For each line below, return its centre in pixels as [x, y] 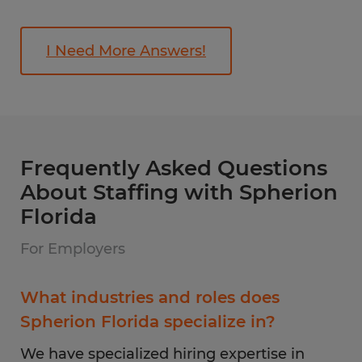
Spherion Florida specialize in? [148, 322]
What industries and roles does [150, 297]
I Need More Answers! [126, 51]
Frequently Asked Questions [174, 168]
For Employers [73, 249]
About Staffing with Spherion [179, 192]
